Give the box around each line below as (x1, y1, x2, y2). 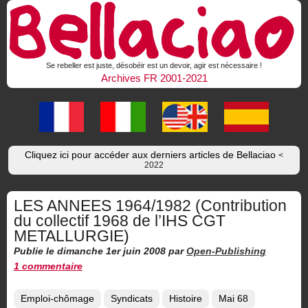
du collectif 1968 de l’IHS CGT (14, 212, 225, 230)
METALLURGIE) (14, 227, 129, 245)
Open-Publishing (186, 246, 266, 257)
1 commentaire (14, 261, 82, 272)
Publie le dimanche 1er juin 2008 (14, 246, 166, 257)
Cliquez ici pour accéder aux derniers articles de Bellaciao (25, 149, 278, 160)
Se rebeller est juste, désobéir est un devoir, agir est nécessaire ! (46, 61, 262, 70)
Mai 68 (219, 294, 248, 305)
